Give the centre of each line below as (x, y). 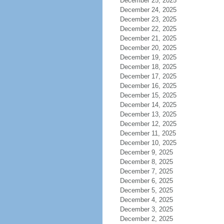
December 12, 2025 (148, 124)
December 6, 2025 (146, 181)
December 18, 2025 (148, 67)
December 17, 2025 (148, 76)
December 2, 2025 (146, 219)
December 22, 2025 (148, 29)
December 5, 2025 (146, 190)
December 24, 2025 (148, 10)
